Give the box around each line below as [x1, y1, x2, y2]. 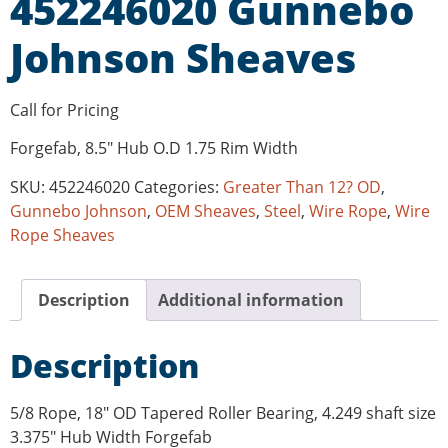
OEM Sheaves [155, 199, 256, 222]
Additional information [158, 288, 344, 311]
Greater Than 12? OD [223, 175, 381, 198]
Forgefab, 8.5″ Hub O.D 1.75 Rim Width [10, 137, 298, 160]
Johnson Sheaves [10, 29, 356, 85]
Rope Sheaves [10, 223, 115, 246]
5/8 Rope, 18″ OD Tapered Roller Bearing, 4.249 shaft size [10, 401, 436, 424]
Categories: [134, 175, 223, 198]
